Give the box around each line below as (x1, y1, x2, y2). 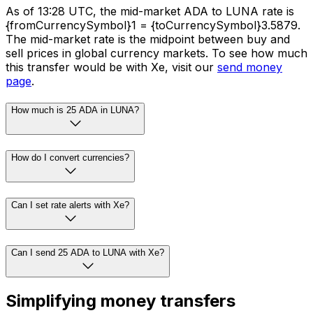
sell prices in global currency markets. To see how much (6, 45, 307, 60)
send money (217, 59, 282, 74)
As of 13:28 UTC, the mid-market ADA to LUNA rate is (6, 3, 294, 18)
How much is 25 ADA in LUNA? (11, 105, 139, 116)
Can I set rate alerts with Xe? (11, 199, 129, 210)
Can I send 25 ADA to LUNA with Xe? (11, 247, 164, 258)
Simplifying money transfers (6, 291, 235, 312)
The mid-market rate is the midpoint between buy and (6, 31, 290, 46)
